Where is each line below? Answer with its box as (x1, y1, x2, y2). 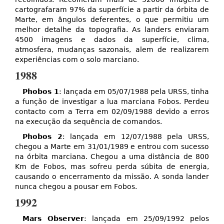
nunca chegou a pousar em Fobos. (15, 182, 137, 191)
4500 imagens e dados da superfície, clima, (15, 35, 209, 44)
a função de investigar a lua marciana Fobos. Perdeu (15, 97, 209, 106)
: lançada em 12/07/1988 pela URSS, (62, 132, 209, 141)
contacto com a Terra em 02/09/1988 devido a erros (15, 107, 209, 116)
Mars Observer (22, 214, 84, 223)
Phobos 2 (22, 132, 62, 141)
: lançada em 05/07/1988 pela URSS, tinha (59, 87, 209, 96)
